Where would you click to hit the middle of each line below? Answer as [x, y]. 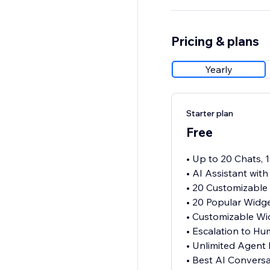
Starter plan [209, 114]
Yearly [218, 70]
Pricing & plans [215, 41]
